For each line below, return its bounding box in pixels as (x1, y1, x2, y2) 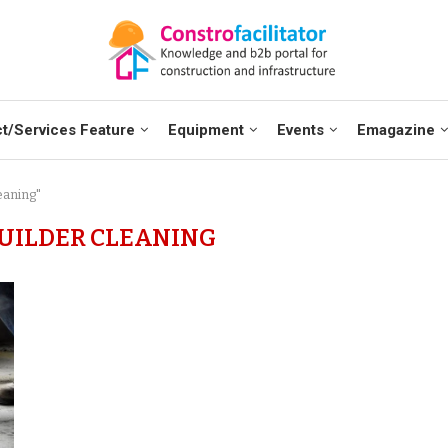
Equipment (167, 121, 244, 139)
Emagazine (356, 121, 435, 139)
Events (276, 121, 324, 139)
